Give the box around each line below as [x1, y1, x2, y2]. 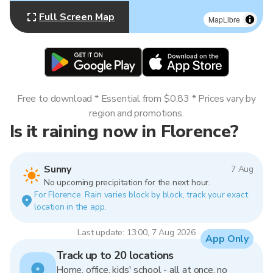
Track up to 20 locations [56, 248, 174, 263]
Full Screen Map [39, 10, 115, 24]
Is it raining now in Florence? [10, 119, 239, 143]
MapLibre [208, 14, 240, 24]
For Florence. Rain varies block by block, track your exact [34, 189, 248, 200]
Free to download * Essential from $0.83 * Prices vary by [17, 92, 256, 105]
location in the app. [34, 201, 107, 213]
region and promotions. [89, 107, 184, 120]
